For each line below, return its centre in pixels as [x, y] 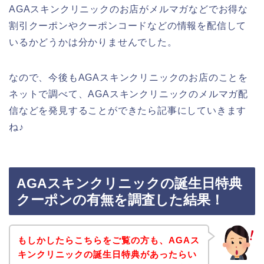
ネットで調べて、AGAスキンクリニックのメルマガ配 [128, 94]
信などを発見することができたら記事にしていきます [128, 110]
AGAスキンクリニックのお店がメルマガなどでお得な [128, 9]
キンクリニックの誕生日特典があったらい [107, 254]
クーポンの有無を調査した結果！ [120, 200]
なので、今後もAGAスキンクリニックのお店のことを [128, 77]
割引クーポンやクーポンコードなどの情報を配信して [128, 25]
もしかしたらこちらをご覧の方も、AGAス [108, 240]
